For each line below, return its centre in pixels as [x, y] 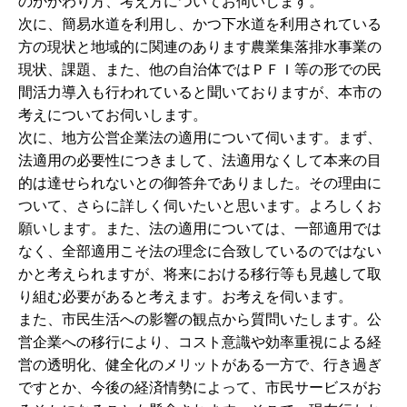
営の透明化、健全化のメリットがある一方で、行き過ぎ [200, 365]
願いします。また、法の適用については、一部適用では [200, 228]
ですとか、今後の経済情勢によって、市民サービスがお [200, 387]
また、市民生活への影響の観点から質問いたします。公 [200, 319]
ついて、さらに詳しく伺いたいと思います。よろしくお [200, 206]
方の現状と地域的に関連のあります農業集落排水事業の [200, 47]
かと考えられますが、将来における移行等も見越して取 [200, 274]
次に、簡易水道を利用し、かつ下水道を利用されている [200, 24]
